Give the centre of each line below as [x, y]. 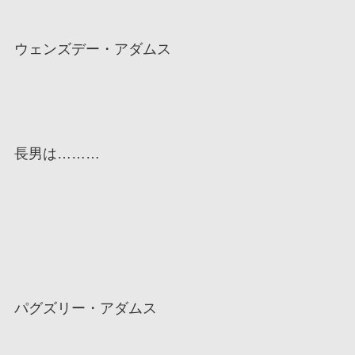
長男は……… [57, 153]
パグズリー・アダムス [85, 309]
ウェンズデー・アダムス [92, 49]
